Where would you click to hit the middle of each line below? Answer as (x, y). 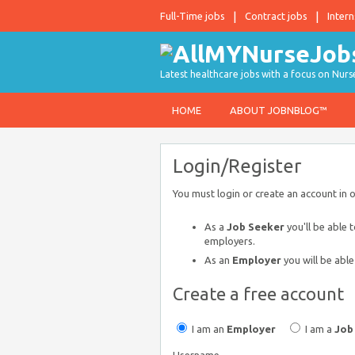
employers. (230, 241)
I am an (208, 329)
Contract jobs (276, 16)
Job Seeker (256, 227)
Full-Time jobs (193, 16)
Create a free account (258, 294)
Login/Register (237, 166)
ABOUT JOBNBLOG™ (279, 110)
